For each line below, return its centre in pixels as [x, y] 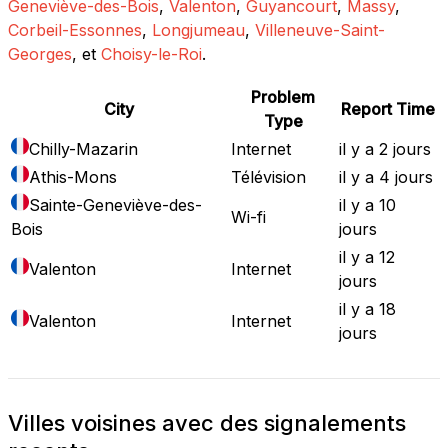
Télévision [268, 176]
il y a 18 [367, 308]
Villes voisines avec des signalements [207, 422]
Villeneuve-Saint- [320, 29]
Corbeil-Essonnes [75, 29]
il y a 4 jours [386, 176]
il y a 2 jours [385, 148]
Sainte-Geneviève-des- [115, 204]
